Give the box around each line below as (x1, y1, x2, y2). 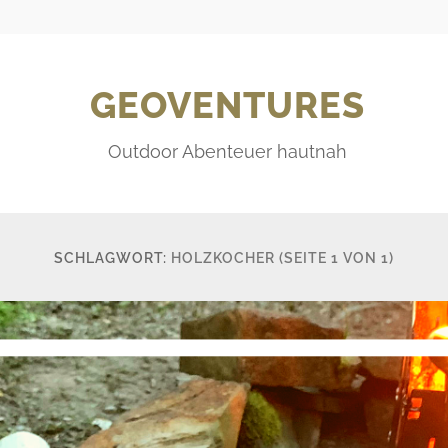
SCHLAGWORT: (54, 248, 171, 266)
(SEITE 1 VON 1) (279, 248, 394, 266)
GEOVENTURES (89, 83, 365, 126)
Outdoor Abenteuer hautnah (107, 140, 347, 162)
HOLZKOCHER (171, 248, 275, 266)
